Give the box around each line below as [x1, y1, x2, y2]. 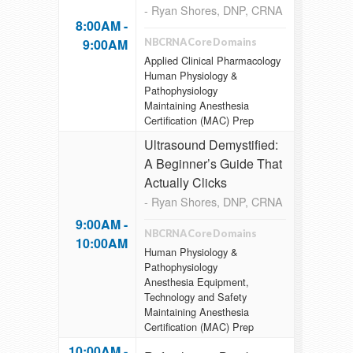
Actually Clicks [144, 173, 227, 192]
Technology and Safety [144, 288, 247, 304]
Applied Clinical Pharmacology [144, 52, 281, 68]
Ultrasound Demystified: [144, 136, 278, 154]
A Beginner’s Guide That [144, 154, 282, 173]
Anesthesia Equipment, [144, 273, 249, 289]
